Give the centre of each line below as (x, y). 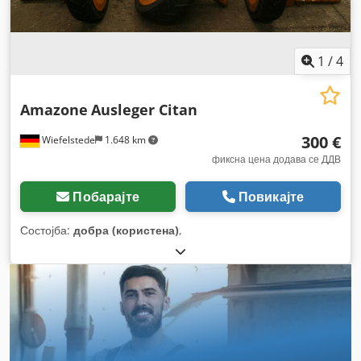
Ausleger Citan (144, 110)
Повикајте (271, 197)
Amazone (54, 110)
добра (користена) (126, 230)
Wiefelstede (67, 140)
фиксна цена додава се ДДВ (276, 159)
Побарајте (106, 197)
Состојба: (47, 230)
